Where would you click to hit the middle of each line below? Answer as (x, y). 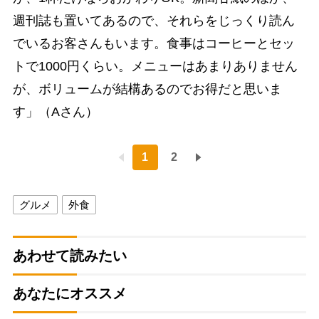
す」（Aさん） (55, 112)
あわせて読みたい (69, 256)
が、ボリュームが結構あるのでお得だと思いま (147, 89)
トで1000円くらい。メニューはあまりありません (155, 67)
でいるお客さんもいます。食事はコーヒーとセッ (153, 44)
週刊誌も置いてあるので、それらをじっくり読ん (153, 21)
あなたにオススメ (69, 294)
